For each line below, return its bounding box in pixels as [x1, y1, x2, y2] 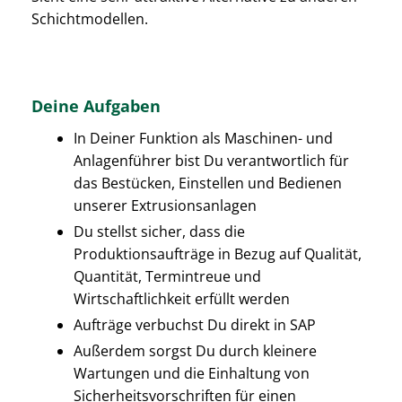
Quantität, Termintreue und [74, 266, 261, 286]
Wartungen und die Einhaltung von [74, 363, 310, 383]
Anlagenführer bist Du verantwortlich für [74, 150, 349, 170]
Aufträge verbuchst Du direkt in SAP [74, 314, 316, 335]
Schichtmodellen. [31, 9, 152, 30]
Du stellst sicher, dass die [74, 221, 245, 241]
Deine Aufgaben [31, 95, 161, 118]
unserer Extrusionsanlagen [74, 195, 257, 215]
